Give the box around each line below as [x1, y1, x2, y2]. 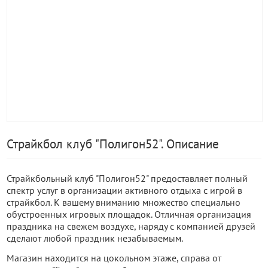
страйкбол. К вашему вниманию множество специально [7, 196, 240, 208]
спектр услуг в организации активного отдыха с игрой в [7, 184, 242, 196]
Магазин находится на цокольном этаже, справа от [7, 252, 221, 264]
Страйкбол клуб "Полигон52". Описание [7, 136, 219, 152]
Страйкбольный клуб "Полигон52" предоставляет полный [7, 172, 248, 184]
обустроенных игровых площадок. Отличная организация [7, 208, 251, 220]
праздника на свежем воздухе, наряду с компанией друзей [7, 220, 255, 232]
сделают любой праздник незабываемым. [7, 232, 183, 244]
